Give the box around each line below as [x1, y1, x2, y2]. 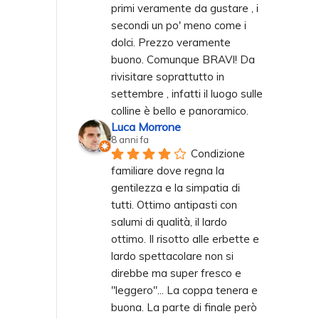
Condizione [191, 146, 245, 160]
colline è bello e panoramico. [111, 103, 249, 117]
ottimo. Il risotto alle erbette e [111, 231, 259, 246]
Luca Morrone [111, 119, 181, 134]
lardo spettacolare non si [111, 249, 234, 263]
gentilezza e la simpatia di [111, 180, 240, 194]
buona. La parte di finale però [111, 300, 257, 314]
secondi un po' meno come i [111, 18, 246, 32]
